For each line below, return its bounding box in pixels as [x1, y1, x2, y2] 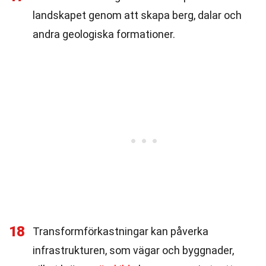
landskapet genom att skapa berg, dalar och [33, 9, 242, 21]
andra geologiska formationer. [33, 28, 175, 40]
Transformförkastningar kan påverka [33, 225, 208, 237]
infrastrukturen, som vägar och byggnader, [33, 244, 234, 256]
